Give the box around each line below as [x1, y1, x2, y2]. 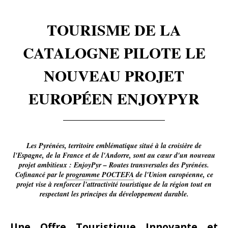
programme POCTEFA [66, 169, 134, 180]
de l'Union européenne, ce [133, 169, 213, 180]
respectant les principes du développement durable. [39, 189, 189, 199]
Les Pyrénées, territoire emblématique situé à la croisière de [26, 140, 202, 151]
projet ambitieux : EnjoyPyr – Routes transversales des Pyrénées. [19, 160, 209, 170]
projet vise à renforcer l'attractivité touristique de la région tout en [16, 179, 212, 189]
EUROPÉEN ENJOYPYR [28, 87, 199, 109]
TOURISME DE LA [47, 18, 181, 41]
